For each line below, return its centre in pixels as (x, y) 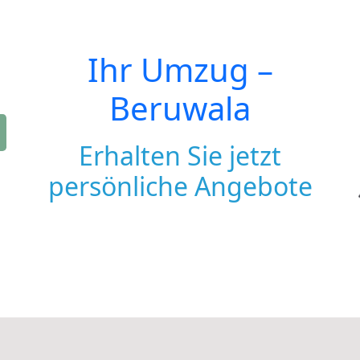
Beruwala (180, 108)
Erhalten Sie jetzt (180, 155)
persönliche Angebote (180, 186)
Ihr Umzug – (180, 70)
